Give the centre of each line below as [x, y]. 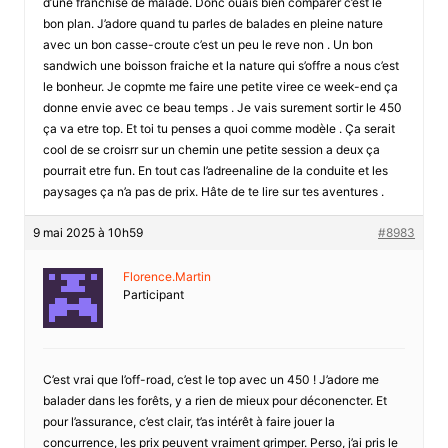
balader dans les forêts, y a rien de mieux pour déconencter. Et [214, 400]
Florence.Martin [166, 276]
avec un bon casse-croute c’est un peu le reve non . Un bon [207, 44]
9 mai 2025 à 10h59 [87, 232]
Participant [153, 294]
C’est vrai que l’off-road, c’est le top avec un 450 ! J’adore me [210, 379]
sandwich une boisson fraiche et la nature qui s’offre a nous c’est [220, 65]
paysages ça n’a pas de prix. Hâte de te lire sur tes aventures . [213, 191]
